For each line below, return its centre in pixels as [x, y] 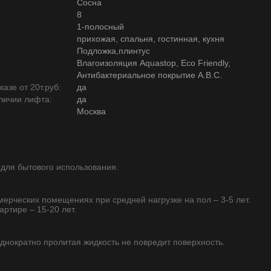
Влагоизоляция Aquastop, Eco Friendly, [154, 63]
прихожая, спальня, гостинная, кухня [151, 39]
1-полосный [100, 27]
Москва [91, 111]
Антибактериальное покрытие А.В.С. [149, 75]
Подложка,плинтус [113, 51]
